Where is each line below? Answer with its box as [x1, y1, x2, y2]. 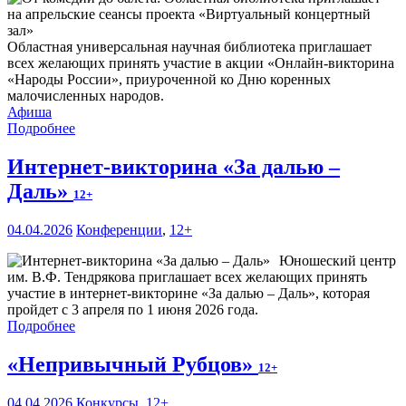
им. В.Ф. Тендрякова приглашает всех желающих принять [7, 269, 367, 285]
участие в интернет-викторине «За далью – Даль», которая [7, 285, 370, 302]
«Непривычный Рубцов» [7, 353, 258, 377]
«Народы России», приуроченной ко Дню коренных [7, 72, 331, 88]
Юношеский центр [279, 253, 396, 269]
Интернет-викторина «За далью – [7, 155, 340, 179]
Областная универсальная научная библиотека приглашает [7, 39, 372, 55]
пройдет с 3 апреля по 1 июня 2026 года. [7, 302, 258, 318]
